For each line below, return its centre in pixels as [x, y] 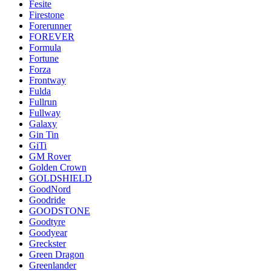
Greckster [47, 243]
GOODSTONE [60, 211]
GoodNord [50, 189]
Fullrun [43, 102]
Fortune [44, 58]
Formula [45, 47]
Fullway [45, 113]
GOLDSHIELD [60, 178]
